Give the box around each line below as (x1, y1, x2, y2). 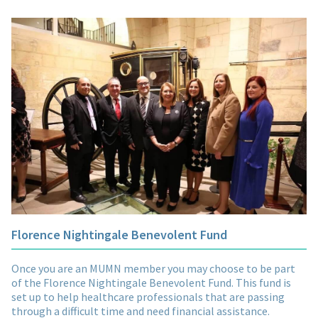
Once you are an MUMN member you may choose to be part (11, 261, 295, 276)
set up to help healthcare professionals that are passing (11, 290, 285, 305)
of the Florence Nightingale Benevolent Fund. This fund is (11, 275, 291, 290)
